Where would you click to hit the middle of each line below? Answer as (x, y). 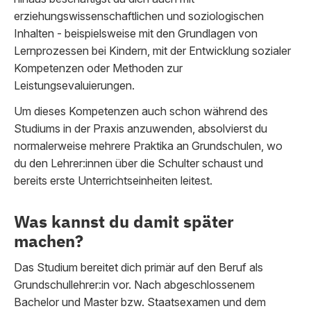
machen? (49, 241)
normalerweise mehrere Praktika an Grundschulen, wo (148, 146)
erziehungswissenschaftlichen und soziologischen (139, 16)
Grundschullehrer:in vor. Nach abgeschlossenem (134, 285)
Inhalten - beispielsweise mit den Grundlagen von (136, 33)
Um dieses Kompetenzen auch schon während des (141, 111)
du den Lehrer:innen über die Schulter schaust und (138, 163)
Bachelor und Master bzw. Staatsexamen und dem (140, 302)
